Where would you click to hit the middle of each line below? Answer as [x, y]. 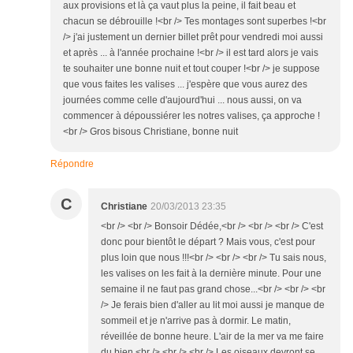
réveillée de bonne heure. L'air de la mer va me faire [212, 337]
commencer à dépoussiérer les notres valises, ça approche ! [191, 116]
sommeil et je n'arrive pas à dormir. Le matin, [196, 321]
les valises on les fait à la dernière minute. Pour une [211, 274]
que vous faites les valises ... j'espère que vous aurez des [185, 85]
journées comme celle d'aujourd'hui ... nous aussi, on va [182, 100]
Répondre [72, 164]
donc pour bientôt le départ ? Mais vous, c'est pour [208, 242]
